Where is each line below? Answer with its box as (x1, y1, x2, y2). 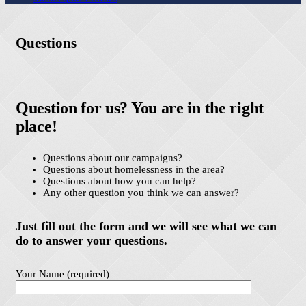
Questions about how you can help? (43, 175, 196, 186)
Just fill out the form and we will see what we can (16, 219, 277, 233)
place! (16, 117, 57, 135)
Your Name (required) (16, 268, 109, 279)
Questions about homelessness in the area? (43, 163, 225, 175)
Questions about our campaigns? (43, 152, 182, 163)
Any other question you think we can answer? (43, 186, 239, 198)
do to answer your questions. (16, 233, 167, 247)
